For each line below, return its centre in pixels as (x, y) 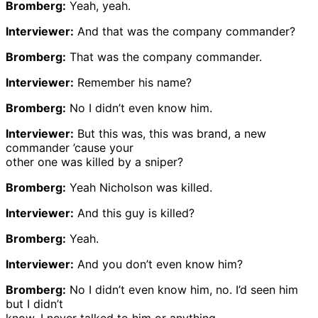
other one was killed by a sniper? (94, 161)
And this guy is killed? (134, 213)
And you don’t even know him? (158, 264)
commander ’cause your (70, 147)
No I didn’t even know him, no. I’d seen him (182, 289)
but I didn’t (34, 303)
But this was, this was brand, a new (170, 133)
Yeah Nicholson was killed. (139, 187)
